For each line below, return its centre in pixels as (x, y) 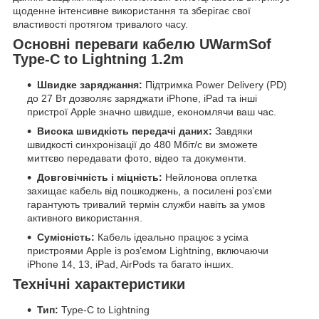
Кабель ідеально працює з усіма (172, 237)
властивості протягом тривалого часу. (100, 25)
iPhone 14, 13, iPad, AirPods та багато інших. (130, 265)
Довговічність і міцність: (100, 178)
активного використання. (85, 218)
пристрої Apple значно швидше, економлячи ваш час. (152, 112)
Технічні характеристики (99, 284)
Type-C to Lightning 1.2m (98, 59)
